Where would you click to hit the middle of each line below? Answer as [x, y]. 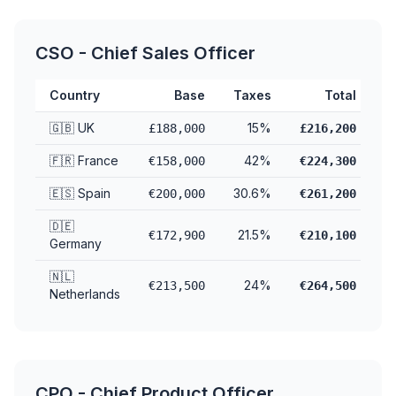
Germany [76, 244]
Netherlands [85, 294]
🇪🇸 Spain [80, 193]
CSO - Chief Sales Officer [145, 53]
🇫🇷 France [84, 160]
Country [75, 95]
